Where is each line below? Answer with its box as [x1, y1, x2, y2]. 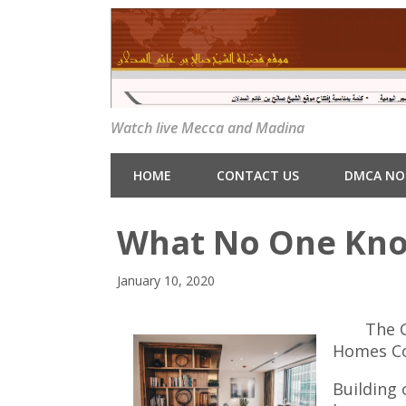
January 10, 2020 [117, 272, 216, 290]
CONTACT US [217, 167, 299, 185]
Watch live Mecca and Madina [111, 118, 304, 139]
